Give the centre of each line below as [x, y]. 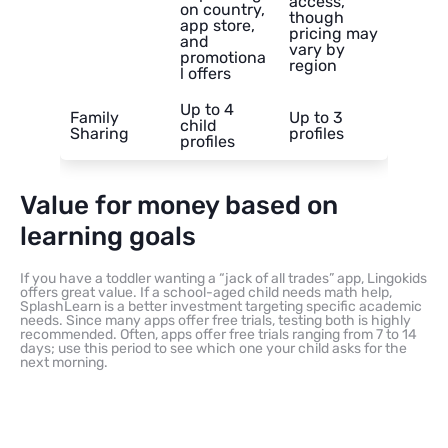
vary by [317, 50]
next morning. [64, 363]
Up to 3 [316, 118]
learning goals [108, 237]
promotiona [223, 58]
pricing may [333, 34]
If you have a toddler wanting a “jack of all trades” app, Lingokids [223, 279]
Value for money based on [179, 206]
